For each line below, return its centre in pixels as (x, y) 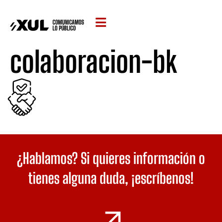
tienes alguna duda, (80, 178)
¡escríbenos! (163, 178)
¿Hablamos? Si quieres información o (111, 158)
